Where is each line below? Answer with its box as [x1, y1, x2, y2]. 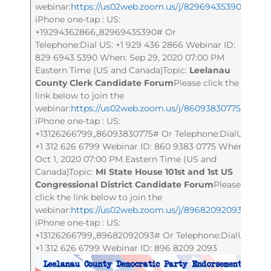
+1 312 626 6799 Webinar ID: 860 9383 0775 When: [35, 140, 246, 152]
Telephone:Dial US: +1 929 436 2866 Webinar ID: [35, 39, 236, 50]
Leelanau [189, 64, 231, 76]
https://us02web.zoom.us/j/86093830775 [71, 102, 241, 114]
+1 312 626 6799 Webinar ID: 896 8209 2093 [35, 242, 218, 253]
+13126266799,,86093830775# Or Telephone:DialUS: [35, 128, 251, 139]
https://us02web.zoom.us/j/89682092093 [71, 204, 243, 215]
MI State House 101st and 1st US [96, 166, 233, 177]
